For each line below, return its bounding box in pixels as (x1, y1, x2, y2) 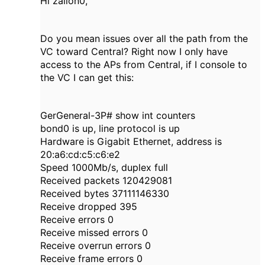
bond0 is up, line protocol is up (40, 122, 180, 135)
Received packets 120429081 (40, 174, 172, 187)
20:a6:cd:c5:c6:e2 (40, 148, 120, 161)
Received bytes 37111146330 (40, 188, 169, 200)
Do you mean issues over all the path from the (40, 33, 248, 45)
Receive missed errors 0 (40, 227, 148, 239)
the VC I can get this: (40, 72, 134, 84)
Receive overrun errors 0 (40, 240, 151, 252)
